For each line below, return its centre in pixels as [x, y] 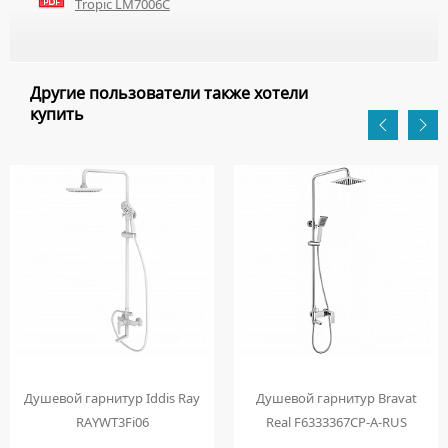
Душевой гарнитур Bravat [336, 398]
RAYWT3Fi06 [112, 422]
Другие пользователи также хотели [169, 93]
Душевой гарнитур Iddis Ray [112, 398]
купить [57, 114]
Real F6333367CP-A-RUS [336, 422]
